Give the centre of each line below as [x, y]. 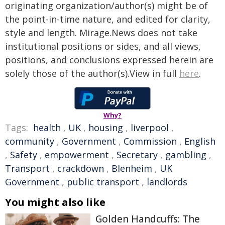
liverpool [150, 128]
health [47, 128]
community [30, 141]
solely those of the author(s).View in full [92, 73]
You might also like [55, 202]
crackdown [81, 168]
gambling [186, 155]
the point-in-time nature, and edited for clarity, [108, 19]
